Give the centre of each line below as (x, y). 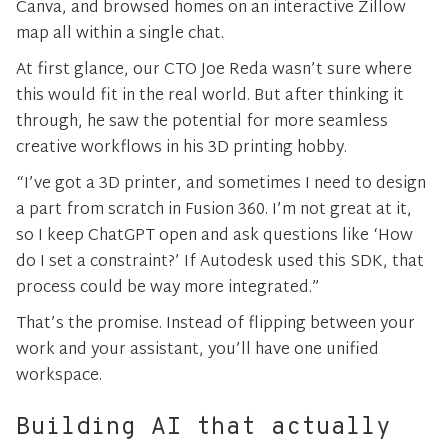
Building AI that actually (203, 427)
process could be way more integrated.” (168, 288)
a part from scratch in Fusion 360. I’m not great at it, (214, 210)
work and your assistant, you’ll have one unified (197, 350)
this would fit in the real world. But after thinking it (210, 96)
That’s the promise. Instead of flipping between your (215, 324)
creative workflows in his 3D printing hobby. (181, 148)
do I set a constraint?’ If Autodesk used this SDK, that (220, 262)
